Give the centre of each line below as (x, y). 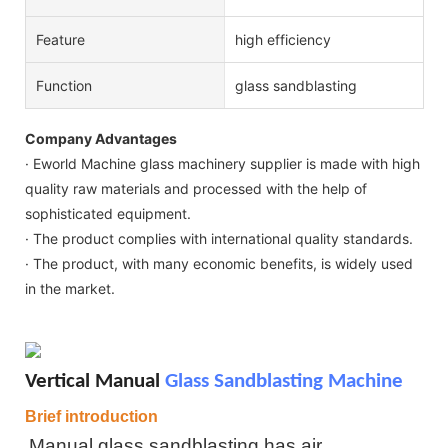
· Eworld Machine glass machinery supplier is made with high (222, 163)
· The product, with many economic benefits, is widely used (219, 263)
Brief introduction (91, 417)
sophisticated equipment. (108, 213)
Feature (60, 39)
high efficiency (282, 39)
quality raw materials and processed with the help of (196, 188)
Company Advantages (101, 138)
